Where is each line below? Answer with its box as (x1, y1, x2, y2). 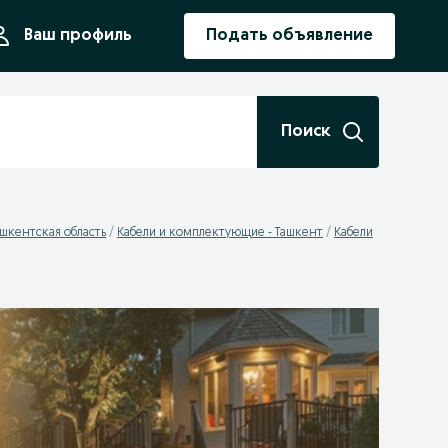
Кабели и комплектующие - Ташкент (117, 227, 323, 239)
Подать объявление (206, 28, 373, 44)
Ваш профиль (24, 28, 132, 44)
